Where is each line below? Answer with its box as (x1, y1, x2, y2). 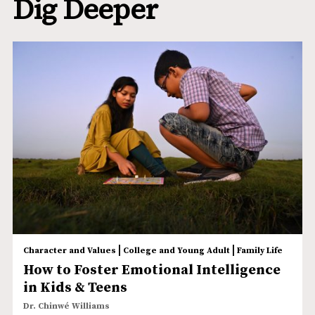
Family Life (236, 245, 283, 256)
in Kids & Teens (22, 278, 127, 297)
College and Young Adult (122, 245, 230, 256)
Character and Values (22, 245, 116, 256)
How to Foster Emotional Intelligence (22, 261, 281, 279)
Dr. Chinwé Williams (22, 300, 110, 311)
